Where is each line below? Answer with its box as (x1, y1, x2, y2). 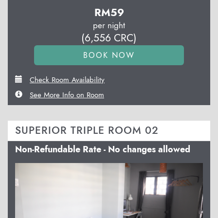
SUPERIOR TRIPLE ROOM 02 (15, 123, 159, 138)
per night (93, 19, 125, 31)
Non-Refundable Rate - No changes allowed (15, 143, 190, 156)
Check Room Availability (30, 74, 105, 85)
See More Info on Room (30, 89, 104, 100)
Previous (28, 162, 64, 176)
